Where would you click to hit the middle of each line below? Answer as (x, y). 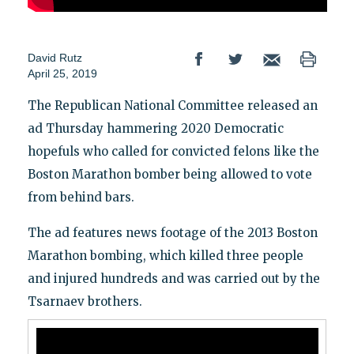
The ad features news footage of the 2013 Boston (172, 233)
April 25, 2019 (62, 74)
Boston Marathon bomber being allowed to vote (169, 175)
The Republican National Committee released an (172, 106)
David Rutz (55, 58)
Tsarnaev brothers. (85, 302)
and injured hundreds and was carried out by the (173, 279)
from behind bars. (81, 198)
